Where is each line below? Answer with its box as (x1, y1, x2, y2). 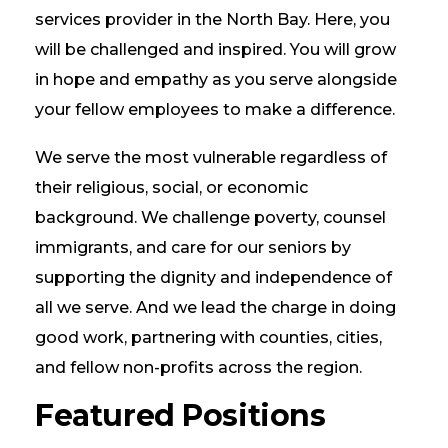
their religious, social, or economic (35, 178, 308, 197)
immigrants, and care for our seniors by (35, 238, 351, 257)
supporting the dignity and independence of (35, 268, 392, 287)
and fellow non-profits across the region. (35, 358, 362, 377)
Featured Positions (35, 397, 326, 434)
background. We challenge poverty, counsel (35, 208, 386, 227)
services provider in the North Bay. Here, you (35, 10, 390, 29)
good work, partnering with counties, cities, (35, 328, 382, 347)
